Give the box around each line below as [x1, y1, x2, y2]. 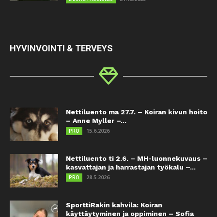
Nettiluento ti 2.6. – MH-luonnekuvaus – [66, 154, 207, 162]
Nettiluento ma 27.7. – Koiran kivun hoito [66, 108, 207, 116]
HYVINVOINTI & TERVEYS [10, 43, 113, 53]
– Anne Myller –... [66, 116, 126, 124]
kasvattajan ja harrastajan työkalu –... [66, 163, 196, 171]
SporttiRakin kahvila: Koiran [66, 201, 162, 209]
